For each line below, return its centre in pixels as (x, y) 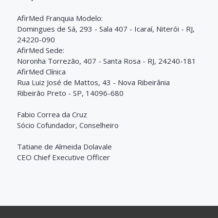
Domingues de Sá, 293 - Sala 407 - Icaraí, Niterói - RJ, (106, 28)
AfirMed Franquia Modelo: (60, 18)
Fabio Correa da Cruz (53, 114)
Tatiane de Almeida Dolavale (65, 146)
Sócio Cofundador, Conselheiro (69, 125)
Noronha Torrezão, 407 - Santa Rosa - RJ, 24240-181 (107, 61)
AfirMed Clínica (42, 71)
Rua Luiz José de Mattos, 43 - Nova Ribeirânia (94, 82)
